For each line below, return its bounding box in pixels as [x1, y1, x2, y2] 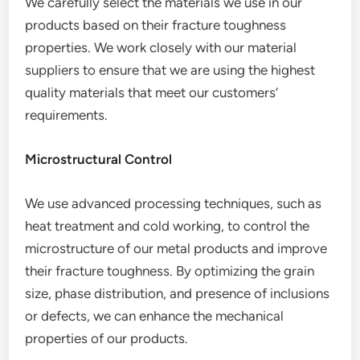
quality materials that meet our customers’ [25, 84, 279, 100]
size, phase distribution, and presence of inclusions [25, 285, 330, 301]
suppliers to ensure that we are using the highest [25, 62, 316, 78]
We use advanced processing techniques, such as [25, 195, 322, 211]
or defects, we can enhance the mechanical [25, 308, 284, 324]
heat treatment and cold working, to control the [25, 218, 310, 234]
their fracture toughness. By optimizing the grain [25, 263, 315, 279]
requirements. [25, 107, 108, 123]
